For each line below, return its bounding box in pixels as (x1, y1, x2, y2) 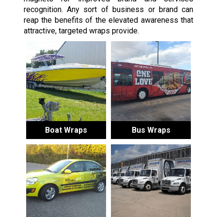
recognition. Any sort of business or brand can (23, 4, 194, 14)
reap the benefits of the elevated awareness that (23, 15, 194, 25)
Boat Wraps (45, 125, 87, 135)
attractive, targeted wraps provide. (23, 26, 139, 35)
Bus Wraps (131, 125, 170, 135)
